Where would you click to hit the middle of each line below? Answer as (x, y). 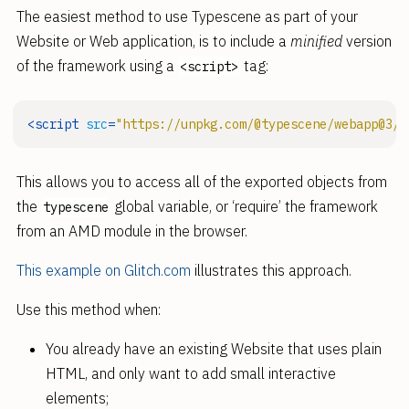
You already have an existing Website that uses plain (213, 349)
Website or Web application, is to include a (153, 41)
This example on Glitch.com (103, 270)
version (367, 41)
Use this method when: (88, 309)
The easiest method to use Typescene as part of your (187, 16)
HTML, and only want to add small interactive (190, 373)
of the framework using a (97, 66)
